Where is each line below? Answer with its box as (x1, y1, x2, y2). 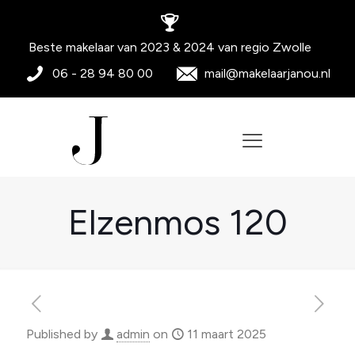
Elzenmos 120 (67, 200, 288, 243)
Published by (26, 326, 101, 342)
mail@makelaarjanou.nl (204, 66, 330, 81)
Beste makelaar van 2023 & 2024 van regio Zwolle (28, 40, 311, 55)
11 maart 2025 (187, 326, 266, 342)
